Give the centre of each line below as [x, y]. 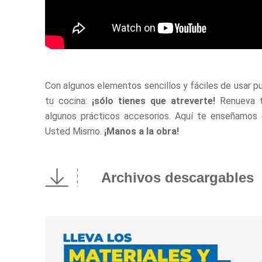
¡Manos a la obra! [142, 131]
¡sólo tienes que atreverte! [156, 101]
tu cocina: [68, 101]
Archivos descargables [178, 178]
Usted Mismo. [75, 131]
